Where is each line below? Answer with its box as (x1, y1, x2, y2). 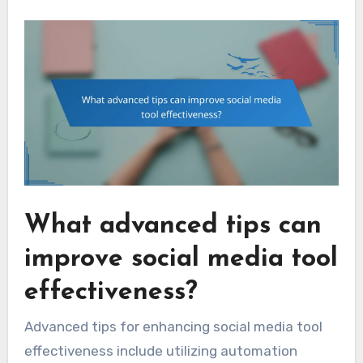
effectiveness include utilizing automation (23, 343, 297, 360)
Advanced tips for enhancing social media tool (23, 318, 322, 335)
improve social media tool (23, 246, 338, 272)
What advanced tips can (23, 212, 322, 239)
